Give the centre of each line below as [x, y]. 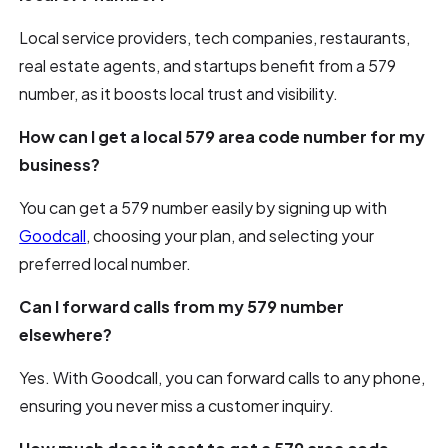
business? [60, 164]
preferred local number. [105, 263]
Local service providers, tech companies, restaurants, [215, 37]
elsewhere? [66, 334]
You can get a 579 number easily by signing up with [203, 207]
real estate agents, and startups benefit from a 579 [208, 65]
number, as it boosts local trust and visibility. [179, 93]
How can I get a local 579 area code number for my [222, 136]
